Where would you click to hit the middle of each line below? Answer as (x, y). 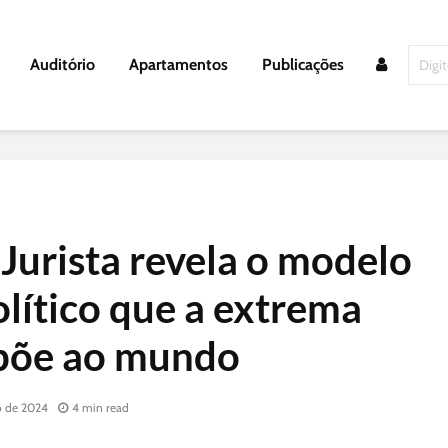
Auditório (62, 64)
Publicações (303, 64)
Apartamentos (178, 64)
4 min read (100, 408)
